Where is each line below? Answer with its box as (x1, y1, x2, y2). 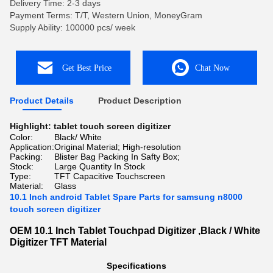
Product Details (10, 96, 74, 105)
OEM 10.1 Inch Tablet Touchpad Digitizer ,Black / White (10, 225, 260, 236)
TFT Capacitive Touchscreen (54, 171, 165, 181)
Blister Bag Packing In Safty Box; (54, 152, 180, 161)
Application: (10, 142, 54, 152)
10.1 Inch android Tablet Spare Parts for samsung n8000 (10, 192, 243, 202)
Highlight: (10, 121, 54, 131)
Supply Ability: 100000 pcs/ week (10, 23, 135, 32)
